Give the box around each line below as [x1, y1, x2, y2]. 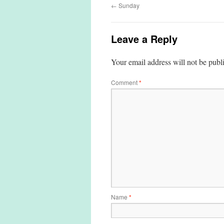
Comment [111, 78, 139, 87]
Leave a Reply [111, 31, 177, 46]
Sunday [117, 1, 139, 10]
